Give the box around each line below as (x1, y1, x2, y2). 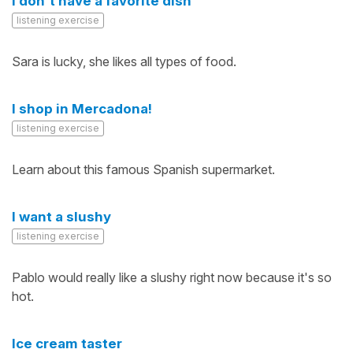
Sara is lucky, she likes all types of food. (12, 54, 236, 69)
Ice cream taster (12, 336, 122, 351)
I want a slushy (12, 209, 111, 225)
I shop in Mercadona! (12, 101, 152, 117)
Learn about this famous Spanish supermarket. (12, 162, 275, 177)
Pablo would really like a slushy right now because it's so (12, 269, 332, 285)
